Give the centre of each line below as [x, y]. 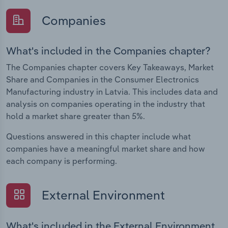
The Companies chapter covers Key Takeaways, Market [110, 67]
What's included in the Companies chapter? [108, 51]
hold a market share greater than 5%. [76, 116]
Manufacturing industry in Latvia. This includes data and [112, 92]
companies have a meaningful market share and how [106, 149]
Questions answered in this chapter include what [98, 137]
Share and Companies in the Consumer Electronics [103, 80]
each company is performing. [62, 161]
